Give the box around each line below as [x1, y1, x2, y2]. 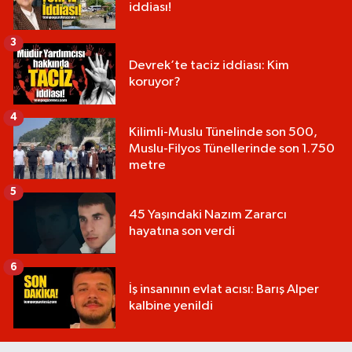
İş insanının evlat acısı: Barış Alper [129, 283, 319, 297]
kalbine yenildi [129, 299, 213, 313]
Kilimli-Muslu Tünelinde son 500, [129, 125, 317, 139]
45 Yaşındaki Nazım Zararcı [129, 208, 287, 222]
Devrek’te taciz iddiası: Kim [129, 59, 289, 73]
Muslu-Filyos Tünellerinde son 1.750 [129, 141, 335, 156]
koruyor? [129, 75, 181, 90]
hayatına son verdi [129, 225, 235, 239]
